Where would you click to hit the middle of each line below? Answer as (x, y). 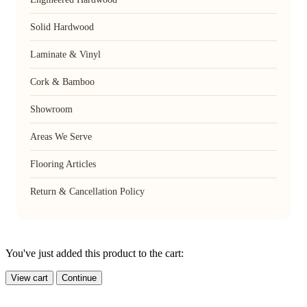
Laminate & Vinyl (65, 54)
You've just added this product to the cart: (95, 253)
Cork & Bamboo (62, 82)
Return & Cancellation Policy (87, 191)
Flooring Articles (63, 164)
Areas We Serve (61, 136)
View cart (29, 278)
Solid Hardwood (62, 27)
